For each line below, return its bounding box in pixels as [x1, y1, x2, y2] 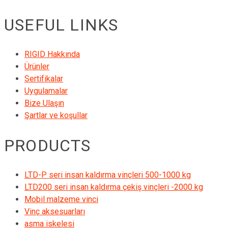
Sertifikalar [24, 74, 63, 84]
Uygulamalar [24, 86, 68, 96]
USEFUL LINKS [4, 15, 119, 35]
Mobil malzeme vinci [24, 194, 98, 205]
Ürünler [24, 62, 49, 72]
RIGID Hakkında [24, 49, 80, 60]
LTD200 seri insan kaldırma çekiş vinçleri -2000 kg [24, 182, 203, 192]
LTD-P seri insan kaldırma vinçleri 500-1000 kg [24, 170, 191, 180]
